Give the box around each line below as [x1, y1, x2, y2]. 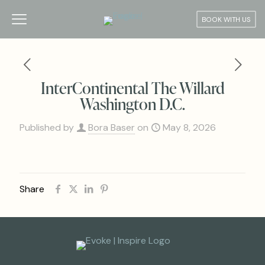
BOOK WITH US [201, 14, 251, 24]
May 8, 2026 [163, 121, 216, 134]
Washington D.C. [80, 93, 185, 114]
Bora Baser [88, 121, 135, 134]
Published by [20, 121, 74, 134]
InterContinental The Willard [40, 77, 225, 98]
